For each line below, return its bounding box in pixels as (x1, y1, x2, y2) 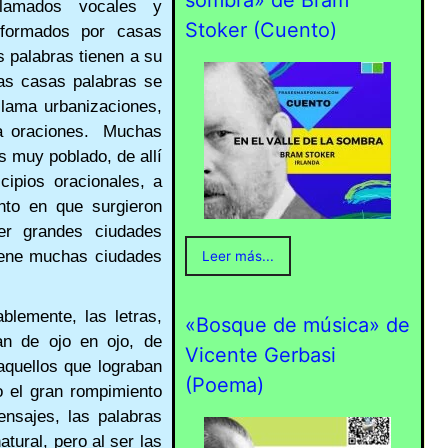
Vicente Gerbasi (184, 343, 336, 368)
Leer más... (201, 248, 274, 265)
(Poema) (184, 373, 264, 398)
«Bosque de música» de (184, 313, 410, 338)
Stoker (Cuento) (184, 18, 337, 43)
